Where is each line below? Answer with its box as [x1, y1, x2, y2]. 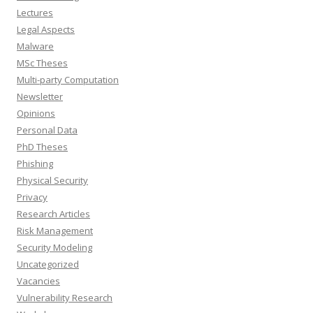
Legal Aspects [17, 23, 75, 36]
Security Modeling [17, 241, 92, 254]
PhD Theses [17, 140, 68, 154]
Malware [17, 40, 54, 53]
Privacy [17, 191, 48, 204]
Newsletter [17, 90, 63, 103]
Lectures [17, 6, 53, 20]
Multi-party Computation [17, 73, 119, 87]
